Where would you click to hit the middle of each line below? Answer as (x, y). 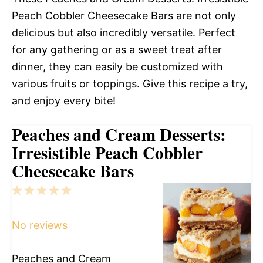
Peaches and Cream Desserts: (119, 134)
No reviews (40, 225)
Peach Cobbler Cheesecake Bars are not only (124, 16)
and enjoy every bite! (64, 101)
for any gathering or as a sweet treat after (117, 50)
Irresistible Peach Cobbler (107, 153)
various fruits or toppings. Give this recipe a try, (130, 84)
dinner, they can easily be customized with (117, 67)
